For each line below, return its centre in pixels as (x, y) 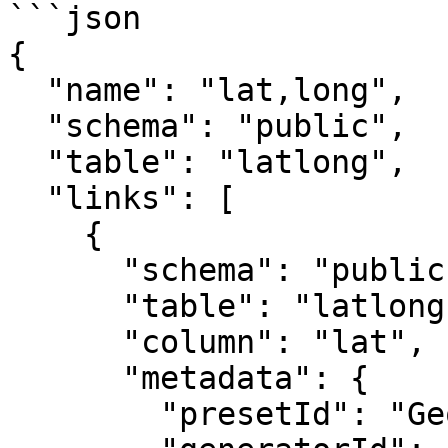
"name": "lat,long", (27, 90)
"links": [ (27, 198)
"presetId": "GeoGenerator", (84, 414)
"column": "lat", (65, 342)
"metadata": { (65, 378)
